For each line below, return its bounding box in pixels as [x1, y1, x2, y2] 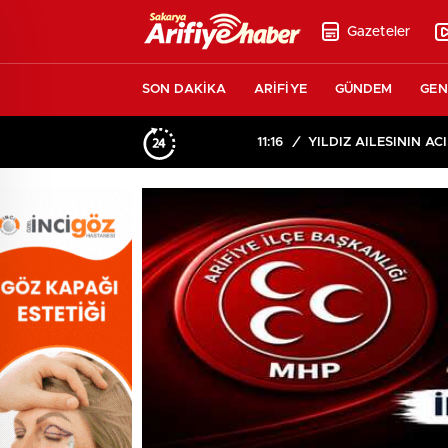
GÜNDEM [334, 83, 393, 96]
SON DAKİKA [142, 83, 226, 96]
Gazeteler [347, 24, 410, 39]
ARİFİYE [254, 83, 307, 96]
